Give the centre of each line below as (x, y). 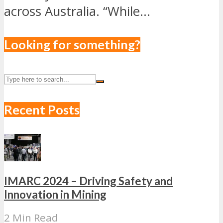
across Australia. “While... (77, 11)
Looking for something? (72, 45)
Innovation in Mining (55, 194)
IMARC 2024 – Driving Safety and (88, 181)
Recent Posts (42, 110)
